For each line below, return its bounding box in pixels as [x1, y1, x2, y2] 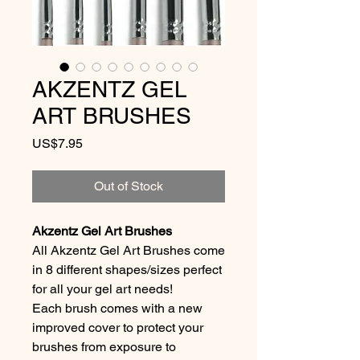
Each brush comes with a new [32, 301, 202, 316]
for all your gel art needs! [32, 281, 173, 297]
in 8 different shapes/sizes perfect [32, 262, 222, 277]
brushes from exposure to [32, 339, 176, 354]
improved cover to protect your [32, 320, 203, 335]
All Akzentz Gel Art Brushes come [32, 243, 225, 258]
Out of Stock [94, 178, 163, 194]
